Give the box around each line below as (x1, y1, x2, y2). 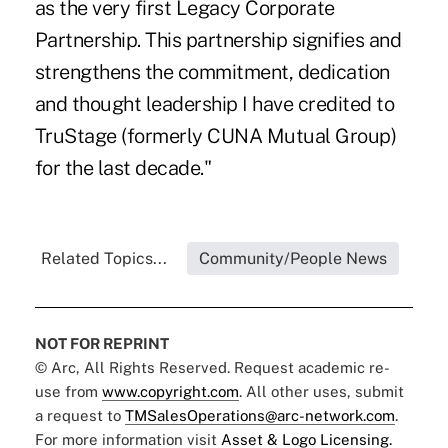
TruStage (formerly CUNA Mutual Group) (34, 124, 397, 149)
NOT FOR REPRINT (34, 335, 169, 353)
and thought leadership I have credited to (34, 92, 395, 117)
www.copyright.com (101, 383, 239, 401)
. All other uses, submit (238, 383, 404, 401)
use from (34, 383, 102, 401)
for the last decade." (34, 156, 212, 181)
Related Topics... (40, 249, 167, 269)
